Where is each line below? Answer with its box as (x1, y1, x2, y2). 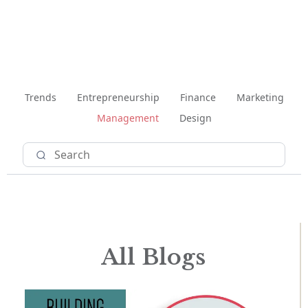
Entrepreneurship (76, 91, 159, 104)
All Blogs (101, 243, 206, 272)
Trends (24, 91, 56, 104)
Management (96, 111, 159, 125)
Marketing (236, 91, 284, 104)
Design (179, 111, 212, 125)
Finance (179, 91, 216, 104)
